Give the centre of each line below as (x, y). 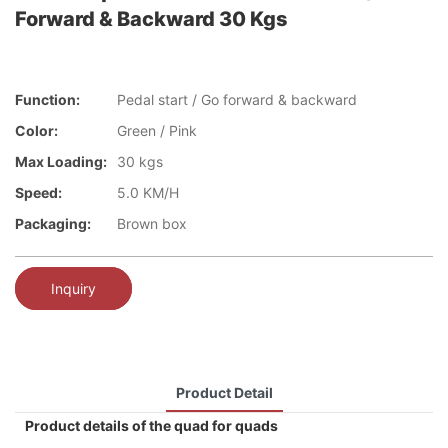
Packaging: (53, 224)
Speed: (38, 193)
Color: (36, 131)
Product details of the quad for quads (151, 425)
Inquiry (73, 288)
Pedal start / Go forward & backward (237, 100)
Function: (47, 100)
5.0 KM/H (148, 193)
